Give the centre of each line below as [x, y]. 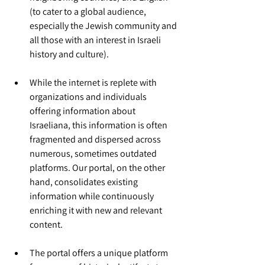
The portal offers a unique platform [100, 253]
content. [46, 224]
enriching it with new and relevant [97, 210]
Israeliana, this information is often [99, 125]
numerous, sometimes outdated [94, 153]
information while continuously [93, 196]
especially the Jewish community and [104, 26]
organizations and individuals [89, 97]
